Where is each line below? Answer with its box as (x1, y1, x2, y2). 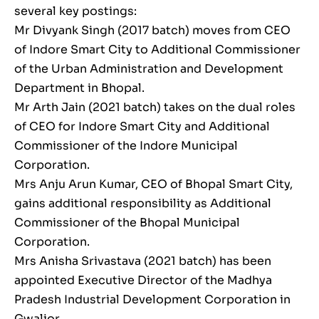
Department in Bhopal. (14, 80, 145, 95)
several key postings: (14, 3, 137, 19)
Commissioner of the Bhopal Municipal (14, 214, 240, 230)
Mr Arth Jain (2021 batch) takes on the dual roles (14, 99, 296, 115)
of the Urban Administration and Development (14, 61, 283, 76)
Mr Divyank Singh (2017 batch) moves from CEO (14, 22, 291, 38)
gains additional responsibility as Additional (14, 195, 271, 211)
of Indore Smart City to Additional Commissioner (14, 41, 300, 57)
